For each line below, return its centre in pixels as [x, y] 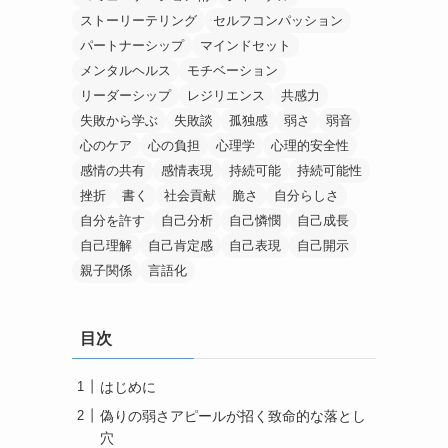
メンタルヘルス [125, 70]
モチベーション [232, 70]
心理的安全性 [310, 145]
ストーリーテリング [138, 20]
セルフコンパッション [278, 20]
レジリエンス [226, 95]
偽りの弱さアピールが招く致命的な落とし [233, 415]
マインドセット [245, 45]
